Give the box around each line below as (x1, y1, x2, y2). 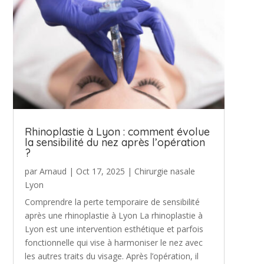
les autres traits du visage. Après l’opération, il (24, 250, 199, 262)
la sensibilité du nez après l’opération (24, 135, 205, 149)
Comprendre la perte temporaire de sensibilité (24, 196, 200, 207)
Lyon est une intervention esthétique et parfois (24, 223, 203, 235)
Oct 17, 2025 (75, 165, 125, 177)
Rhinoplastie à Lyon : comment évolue (24, 124, 210, 138)
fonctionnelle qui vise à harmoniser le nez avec (24, 236, 203, 248)
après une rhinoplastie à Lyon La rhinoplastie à (24, 209, 203, 221)
